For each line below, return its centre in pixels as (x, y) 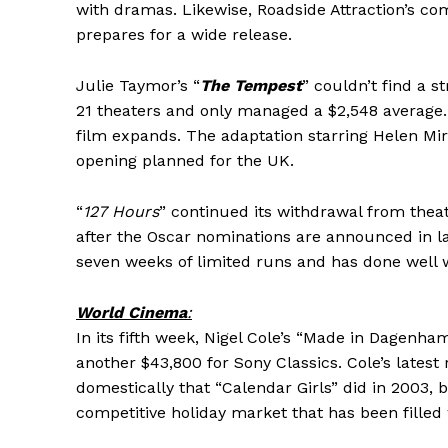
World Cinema (131, 312)
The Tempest (251, 85)
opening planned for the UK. (185, 160)
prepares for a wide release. (184, 34)
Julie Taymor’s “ (138, 85)
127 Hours (121, 211)
